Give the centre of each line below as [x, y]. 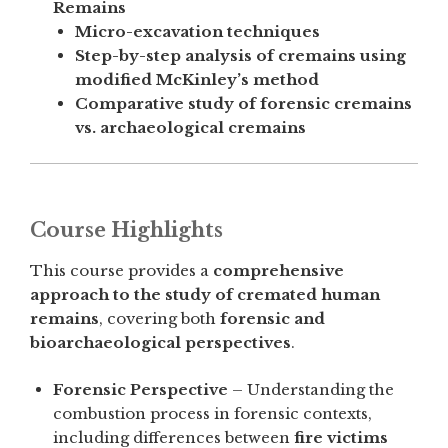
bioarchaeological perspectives [160, 343]
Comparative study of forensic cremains [243, 104]
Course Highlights [126, 230]
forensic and [272, 319]
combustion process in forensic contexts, [212, 413]
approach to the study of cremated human [205, 295]
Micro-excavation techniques [197, 32]
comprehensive [278, 271]
